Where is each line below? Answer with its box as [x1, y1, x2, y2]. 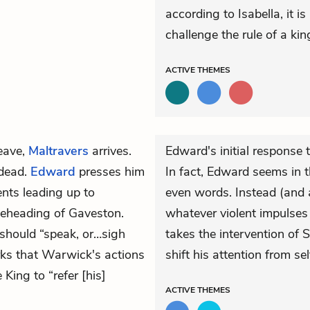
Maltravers [28, 143, 89, 159]
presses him [75, 163, 145, 180]
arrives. [89, 143, 131, 159]
